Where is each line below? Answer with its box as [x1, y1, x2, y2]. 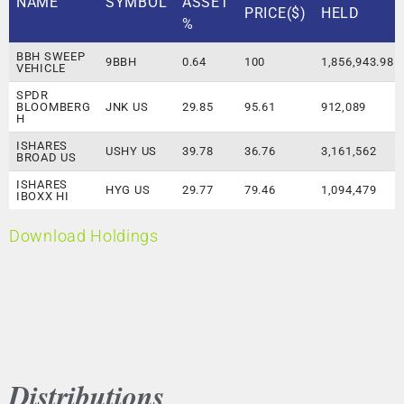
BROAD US [16, 151, 77, 165]
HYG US [106, 183, 151, 197]
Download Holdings [9, 226, 159, 246]
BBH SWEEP [16, 50, 86, 64]
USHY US [106, 144, 157, 159]
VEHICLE [16, 61, 66, 76]
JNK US [106, 100, 149, 115]
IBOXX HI [16, 189, 69, 204]
